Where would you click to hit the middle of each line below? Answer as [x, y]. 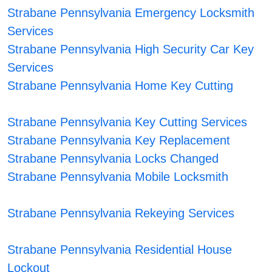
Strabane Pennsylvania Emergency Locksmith [131, 13]
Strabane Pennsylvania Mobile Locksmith [118, 177]
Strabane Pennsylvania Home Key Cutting [121, 86]
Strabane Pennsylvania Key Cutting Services [127, 122]
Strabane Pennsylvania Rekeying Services [121, 213]
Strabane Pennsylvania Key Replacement [119, 141]
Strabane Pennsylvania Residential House [120, 250]
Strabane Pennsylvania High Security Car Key [131, 49]
